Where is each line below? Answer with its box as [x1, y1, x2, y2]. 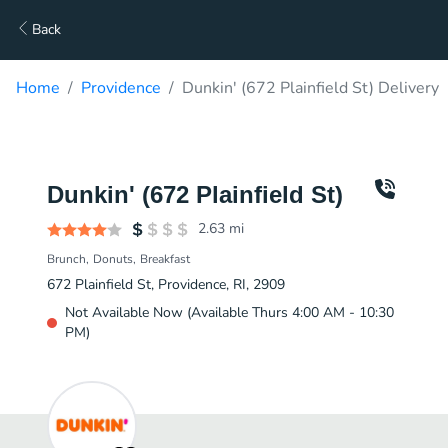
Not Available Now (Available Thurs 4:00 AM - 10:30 [65, 303, 394, 322]
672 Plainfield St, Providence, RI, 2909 [47, 275, 285, 294]
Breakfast [140, 251, 190, 267]
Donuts [93, 251, 133, 267]
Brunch [47, 251, 86, 267]
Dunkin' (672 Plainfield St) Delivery [182, 77, 439, 99]
